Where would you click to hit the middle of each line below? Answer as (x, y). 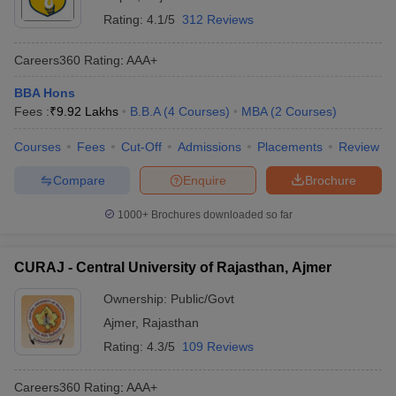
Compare (79, 180)
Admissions (209, 147)
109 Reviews (218, 346)
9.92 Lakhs (88, 111)
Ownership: (137, 299)
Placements (290, 147)
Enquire (205, 180)
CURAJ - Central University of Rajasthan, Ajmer (173, 267)
